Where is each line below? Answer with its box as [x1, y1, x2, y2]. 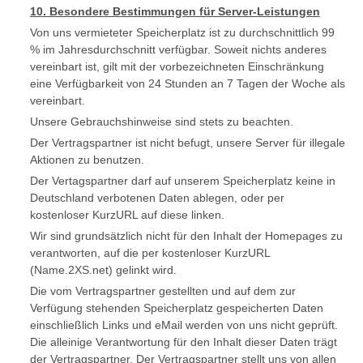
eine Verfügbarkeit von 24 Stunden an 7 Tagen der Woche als [29, 77, 345, 90]
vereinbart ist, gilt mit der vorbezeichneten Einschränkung [29, 60, 324, 73]
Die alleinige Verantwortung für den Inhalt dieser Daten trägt [29, 335, 337, 348]
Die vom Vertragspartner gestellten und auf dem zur [29, 284, 296, 297]
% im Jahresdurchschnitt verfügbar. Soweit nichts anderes [29, 43, 327, 56]
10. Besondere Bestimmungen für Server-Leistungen [29, 5, 320, 18]
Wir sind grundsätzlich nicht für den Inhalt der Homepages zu [29, 229, 343, 242]
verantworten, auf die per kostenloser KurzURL [29, 246, 270, 259]
